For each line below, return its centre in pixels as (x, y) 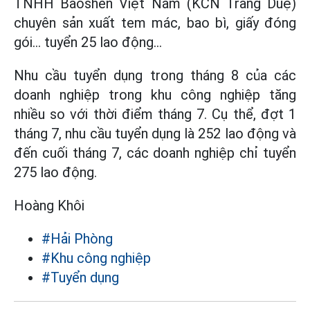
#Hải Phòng (77, 239)
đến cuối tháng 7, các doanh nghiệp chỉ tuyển (155, 153)
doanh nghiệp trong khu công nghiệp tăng (155, 95)
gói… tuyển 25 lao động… (88, 42)
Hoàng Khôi (49, 206)
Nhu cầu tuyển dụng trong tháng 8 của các (155, 75)
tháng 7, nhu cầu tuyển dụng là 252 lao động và (155, 134)
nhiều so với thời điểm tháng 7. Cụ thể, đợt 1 (155, 114)
